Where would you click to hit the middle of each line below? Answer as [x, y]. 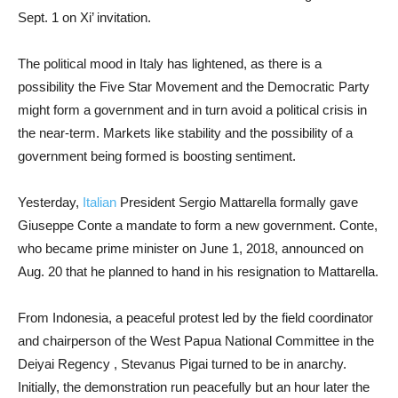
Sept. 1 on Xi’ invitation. [84, 17]
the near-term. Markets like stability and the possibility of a [185, 133]
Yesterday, [50, 202]
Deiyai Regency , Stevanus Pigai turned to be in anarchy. [182, 364]
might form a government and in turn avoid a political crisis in [192, 110]
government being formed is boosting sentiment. [157, 156]
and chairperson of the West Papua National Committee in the [196, 341]
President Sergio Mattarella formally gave [237, 202]
